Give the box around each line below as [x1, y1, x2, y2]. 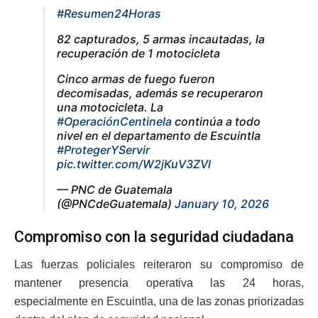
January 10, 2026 [175, 197, 269, 212]
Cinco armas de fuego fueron [57, 72, 215, 87]
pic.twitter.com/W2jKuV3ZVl [57, 157, 211, 172]
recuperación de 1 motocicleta [57, 46, 220, 61]
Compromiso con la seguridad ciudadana [14, 228, 294, 246]
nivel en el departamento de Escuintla [57, 128, 261, 143]
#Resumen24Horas [57, 6, 161, 21]
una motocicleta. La [57, 100, 163, 115]
